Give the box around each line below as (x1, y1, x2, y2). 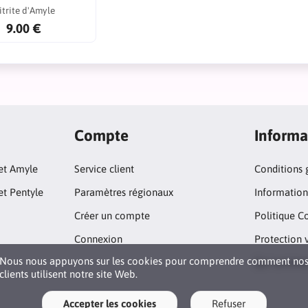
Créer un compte (74, 210, 150, 221)
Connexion (74, 233, 122, 245)
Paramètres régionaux (74, 186, 173, 198)
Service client (74, 163, 134, 175)
